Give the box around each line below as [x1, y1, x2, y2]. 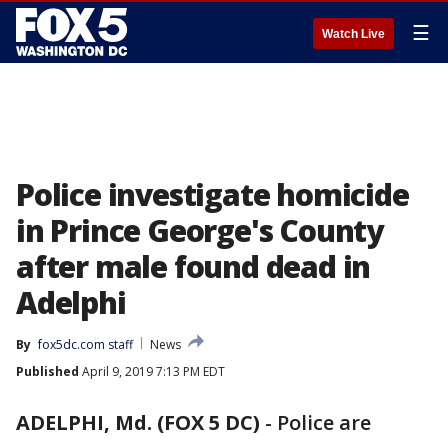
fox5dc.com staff [38, 336, 133, 353]
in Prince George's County [16, 210, 383, 251]
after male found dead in [16, 246, 371, 287]
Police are [277, 409, 371, 436]
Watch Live [322, 27, 385, 41]
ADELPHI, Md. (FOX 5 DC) [16, 409, 260, 436]
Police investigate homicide [16, 174, 409, 215]
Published [16, 363, 79, 380]
